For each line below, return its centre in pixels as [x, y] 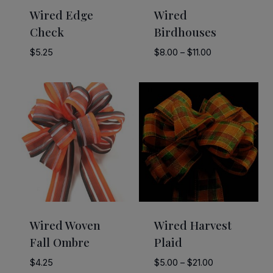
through [226, 96]
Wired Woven [65, 225]
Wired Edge [61, 15]
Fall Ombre [59, 242]
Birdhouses [185, 32]
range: [223, 67]
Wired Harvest [193, 225]
